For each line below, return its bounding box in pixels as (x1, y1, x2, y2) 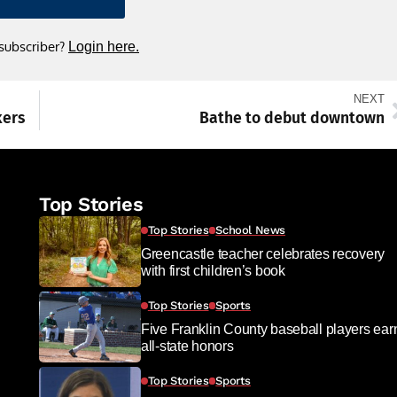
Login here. (68, 39, 139, 55)
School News (215, 223, 286, 237)
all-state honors (141, 339, 234, 354)
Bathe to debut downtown (199, 109, 385, 128)
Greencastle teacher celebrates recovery (141, 246, 385, 262)
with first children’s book (141, 263, 285, 279)
